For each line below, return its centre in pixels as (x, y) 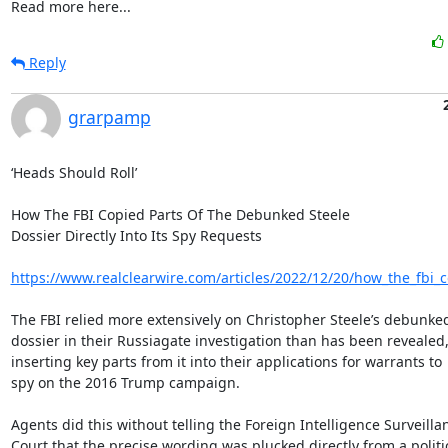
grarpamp (109, 117)
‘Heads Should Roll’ (73, 172)
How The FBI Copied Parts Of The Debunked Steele (180, 214)
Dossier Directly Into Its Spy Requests (136, 235)
